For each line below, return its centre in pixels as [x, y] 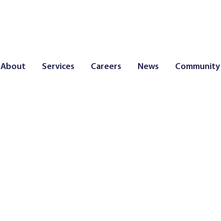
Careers [106, 67]
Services [58, 67]
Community [198, 67]
